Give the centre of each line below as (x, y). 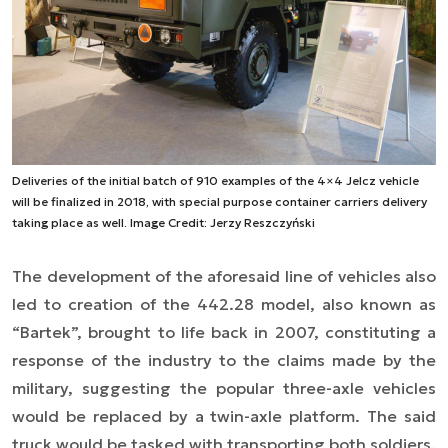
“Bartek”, (50, 331)
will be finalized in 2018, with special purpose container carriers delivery (219, 201)
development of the (124, 275)
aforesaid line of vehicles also (319, 275)
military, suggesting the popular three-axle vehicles (224, 387)
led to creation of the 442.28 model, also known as (224, 303)
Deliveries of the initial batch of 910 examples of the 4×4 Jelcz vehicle (215, 180)
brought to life (146, 331)
